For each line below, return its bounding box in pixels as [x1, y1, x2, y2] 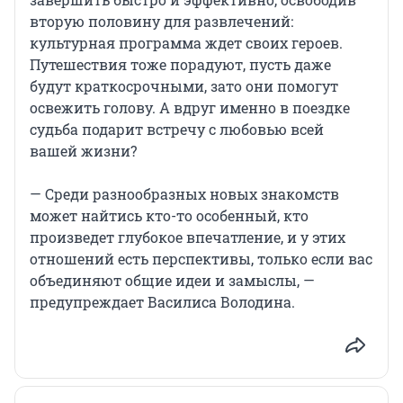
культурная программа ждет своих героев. [30, 33, 343, 53]
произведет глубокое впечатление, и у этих [30, 228, 345, 247]
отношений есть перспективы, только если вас [30, 249, 372, 269]
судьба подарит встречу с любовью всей [30, 120, 324, 139]
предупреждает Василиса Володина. [30, 292, 295, 312]
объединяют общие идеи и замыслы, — [30, 271, 315, 291]
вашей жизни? [30, 141, 137, 161]
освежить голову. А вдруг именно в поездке [30, 98, 350, 118]
